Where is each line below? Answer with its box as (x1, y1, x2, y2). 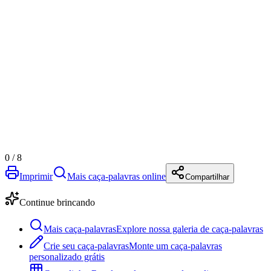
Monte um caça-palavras (129, 240, 222, 251)
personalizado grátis (29, 251, 105, 262)
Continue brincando (19, 197, 95, 207)
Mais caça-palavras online (67, 171, 166, 181)
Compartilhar (185, 172, 229, 181)
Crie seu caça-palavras (44, 240, 129, 251)
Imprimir (19, 171, 53, 181)
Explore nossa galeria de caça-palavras (116, 223, 263, 234)
